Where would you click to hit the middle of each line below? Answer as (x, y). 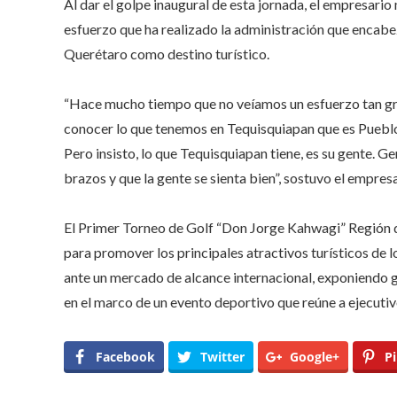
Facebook (125, 356)
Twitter (222, 356)
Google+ (315, 356)
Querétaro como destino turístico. (167, 53)
